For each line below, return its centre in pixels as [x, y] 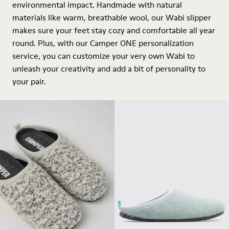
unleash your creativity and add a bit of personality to [109, 68]
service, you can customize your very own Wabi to [104, 56]
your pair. [29, 81]
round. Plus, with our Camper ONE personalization [103, 43]
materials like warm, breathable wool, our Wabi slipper [112, 17]
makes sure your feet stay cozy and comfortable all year [114, 30]
